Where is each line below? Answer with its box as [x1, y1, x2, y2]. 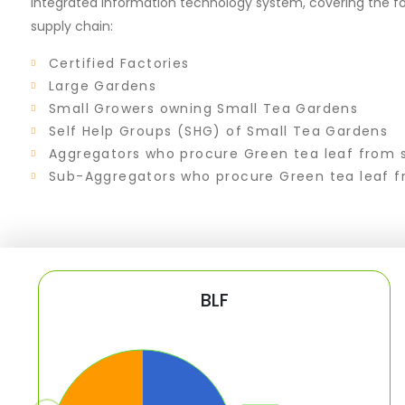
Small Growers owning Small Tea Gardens [49, 99, 359, 118]
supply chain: [31, 17, 113, 35]
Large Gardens [49, 77, 157, 95]
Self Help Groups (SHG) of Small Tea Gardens [49, 122, 389, 140]
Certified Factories [49, 54, 190, 72]
